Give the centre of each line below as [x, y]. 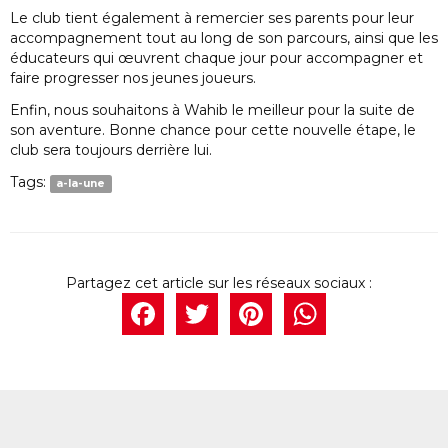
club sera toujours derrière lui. [111, 150]
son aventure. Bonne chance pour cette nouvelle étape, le [213, 130]
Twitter [291, 314]
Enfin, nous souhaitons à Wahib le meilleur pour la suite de [212, 110]
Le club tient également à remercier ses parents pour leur [212, 18]
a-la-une [81, 184]
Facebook [267, 314]
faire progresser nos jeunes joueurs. [133, 78]
